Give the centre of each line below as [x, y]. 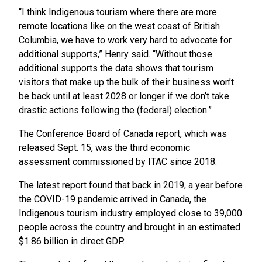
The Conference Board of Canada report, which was [123, 134]
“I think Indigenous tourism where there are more [118, 12]
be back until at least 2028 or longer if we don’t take [124, 96]
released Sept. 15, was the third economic [104, 148]
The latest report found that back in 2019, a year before [131, 185]
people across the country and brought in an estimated [130, 227]
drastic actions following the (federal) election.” [115, 111]
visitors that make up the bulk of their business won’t [126, 82]
